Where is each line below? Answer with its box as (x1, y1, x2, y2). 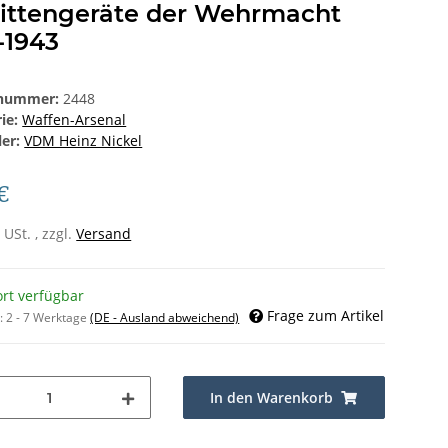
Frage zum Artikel (267, 306, 384, 326)
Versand (76, 224, 132, 244)
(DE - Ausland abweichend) (90, 309, 240, 327)
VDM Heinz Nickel (24, 131, 143, 151)
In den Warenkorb (210, 388, 334, 408)
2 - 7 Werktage (6, 309, 91, 327)
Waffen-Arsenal (22, 110, 127, 130)
